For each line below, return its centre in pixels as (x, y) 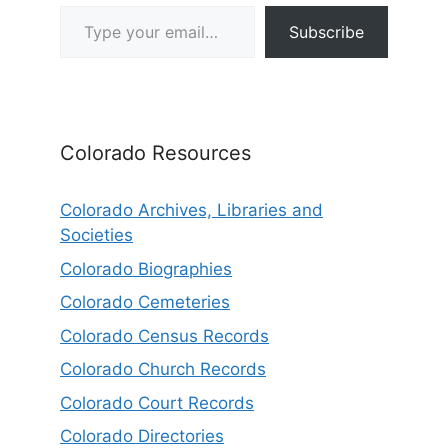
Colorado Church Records (163, 369)
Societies (96, 235)
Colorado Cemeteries (145, 302)
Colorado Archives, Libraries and (191, 210)
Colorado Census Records (164, 335)
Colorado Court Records (157, 402)
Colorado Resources (155, 153)
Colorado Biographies (146, 268)
